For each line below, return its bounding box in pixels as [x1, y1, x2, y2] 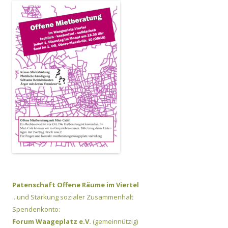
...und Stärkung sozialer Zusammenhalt [12, 192, 133, 202]
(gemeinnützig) [93, 217, 138, 226]
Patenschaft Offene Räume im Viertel [12, 180, 139, 190]
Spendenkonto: [12, 205, 60, 214]
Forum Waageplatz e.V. [12, 217, 93, 226]
